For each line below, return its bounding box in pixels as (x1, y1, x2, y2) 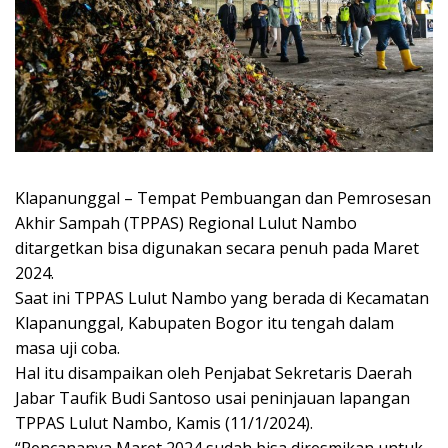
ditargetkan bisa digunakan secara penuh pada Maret (15, 236, 419, 259)
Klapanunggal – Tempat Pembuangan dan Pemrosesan (15, 186, 431, 209)
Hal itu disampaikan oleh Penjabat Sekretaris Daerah (15, 361, 412, 384)
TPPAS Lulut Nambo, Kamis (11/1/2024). (15, 411, 313, 434)
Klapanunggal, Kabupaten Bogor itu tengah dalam (15, 311, 394, 334)
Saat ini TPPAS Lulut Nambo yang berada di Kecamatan (15, 286, 429, 309)
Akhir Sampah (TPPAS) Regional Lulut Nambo (15, 211, 357, 234)
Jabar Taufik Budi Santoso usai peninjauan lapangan (15, 386, 410, 409)
